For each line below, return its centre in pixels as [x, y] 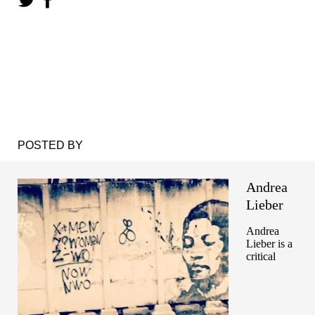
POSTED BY [50, 145]
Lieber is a [269, 244]
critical [261, 257]
